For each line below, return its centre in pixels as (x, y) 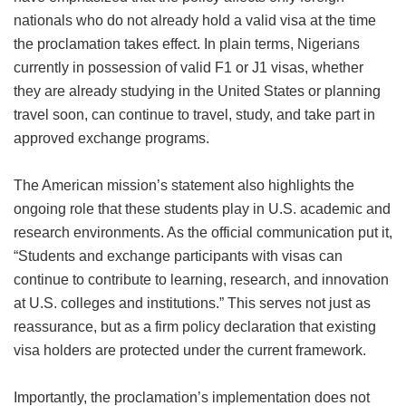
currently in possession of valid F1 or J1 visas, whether (188, 68)
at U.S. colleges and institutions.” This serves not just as (192, 304)
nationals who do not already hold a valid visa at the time (195, 21)
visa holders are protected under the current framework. (190, 351)
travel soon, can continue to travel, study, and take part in (194, 115)
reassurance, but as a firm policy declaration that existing (195, 327)
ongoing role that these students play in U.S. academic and (202, 209)
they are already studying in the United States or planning (197, 92)
